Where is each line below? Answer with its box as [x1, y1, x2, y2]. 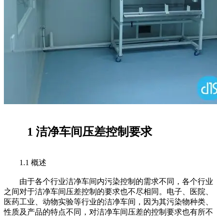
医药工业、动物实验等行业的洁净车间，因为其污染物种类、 [4, 198, 213, 206]
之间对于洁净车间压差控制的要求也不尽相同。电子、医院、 [4, 187, 213, 196]
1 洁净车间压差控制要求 [4, 125, 152, 139]
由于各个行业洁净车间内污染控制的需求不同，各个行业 [4, 177, 213, 186]
